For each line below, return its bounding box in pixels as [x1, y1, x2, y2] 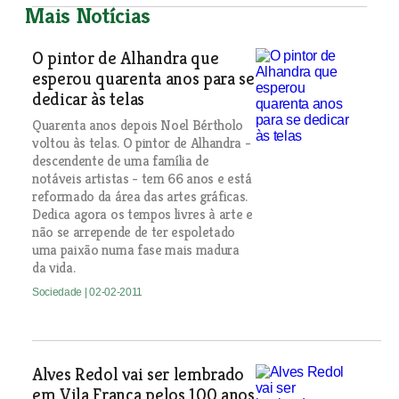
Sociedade [31, 286, 85, 298]
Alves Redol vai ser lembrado [31, 363, 245, 386]
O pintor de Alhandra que [31, 47, 219, 69]
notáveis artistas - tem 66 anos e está [31, 169, 252, 188]
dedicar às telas [31, 88, 144, 110]
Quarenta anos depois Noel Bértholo [31, 116, 244, 134]
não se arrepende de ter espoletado [31, 223, 236, 241]
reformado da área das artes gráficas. [31, 187, 248, 206]
